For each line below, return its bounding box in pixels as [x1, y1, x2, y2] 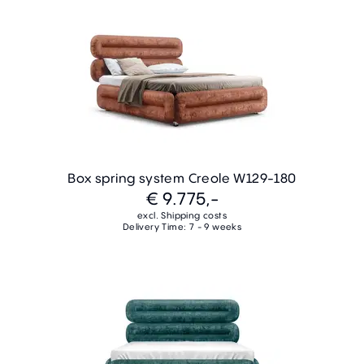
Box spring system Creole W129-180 [67, 168, 297, 187]
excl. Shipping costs [137, 209, 227, 221]
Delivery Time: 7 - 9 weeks [122, 220, 242, 232]
